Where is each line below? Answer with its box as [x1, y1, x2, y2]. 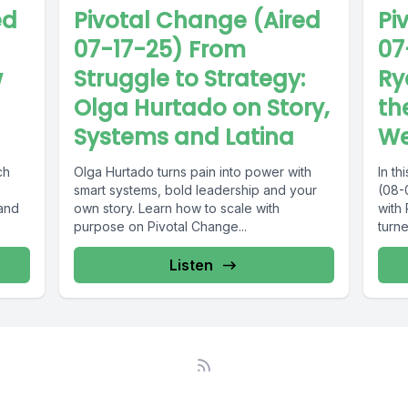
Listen [168, 256, 213, 275]
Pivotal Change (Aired [74, 5, 321, 36]
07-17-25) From [74, 35, 247, 66]
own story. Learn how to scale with [74, 200, 280, 217]
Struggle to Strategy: [74, 64, 306, 95]
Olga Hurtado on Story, [74, 93, 330, 124]
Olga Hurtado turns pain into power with [74, 164, 312, 180]
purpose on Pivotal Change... [74, 219, 248, 235]
